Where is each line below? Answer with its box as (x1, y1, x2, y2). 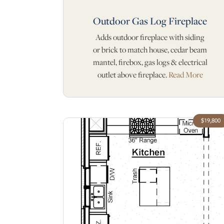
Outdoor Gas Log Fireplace (93, 14, 207, 28)
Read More (168, 69, 203, 80)
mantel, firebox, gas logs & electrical (92, 57, 207, 68)
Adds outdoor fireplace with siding (95, 32, 204, 43)
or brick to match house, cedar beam (93, 44, 207, 55)
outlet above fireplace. (97, 69, 168, 80)
